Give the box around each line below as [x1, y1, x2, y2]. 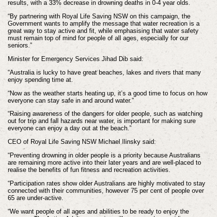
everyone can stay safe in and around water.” [7, 96, 134, 104]
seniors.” [7, 42, 32, 49]
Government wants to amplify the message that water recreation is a [7, 20, 200, 28]
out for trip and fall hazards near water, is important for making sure [7, 117, 196, 125]
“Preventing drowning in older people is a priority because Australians [7, 152, 201, 159]
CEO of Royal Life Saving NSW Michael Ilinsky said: [7, 138, 156, 146]
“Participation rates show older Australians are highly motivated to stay [7, 179, 205, 187]
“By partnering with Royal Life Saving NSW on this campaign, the [7, 13, 190, 20]
